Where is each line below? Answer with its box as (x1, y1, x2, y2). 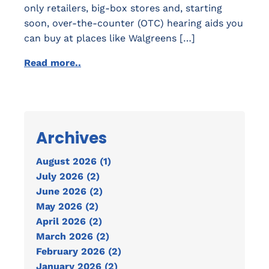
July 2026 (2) (36, 171, 100, 182)
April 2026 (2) (36, 216, 102, 227)
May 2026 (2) (36, 201, 98, 212)
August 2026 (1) (36, 156, 111, 167)
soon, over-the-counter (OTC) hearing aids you (24, 17, 243, 29)
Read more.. (24, 57, 81, 68)
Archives (36, 127, 107, 149)
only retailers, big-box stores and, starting (24, 2, 222, 14)
